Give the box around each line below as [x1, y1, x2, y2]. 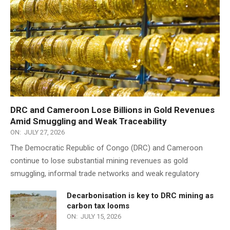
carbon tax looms [67, 201, 129, 211]
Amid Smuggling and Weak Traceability [10, 116, 167, 127]
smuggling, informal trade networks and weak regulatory [10, 169, 199, 179]
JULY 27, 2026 [24, 128, 65, 137]
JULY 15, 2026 [81, 213, 121, 221]
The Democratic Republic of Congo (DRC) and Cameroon [10, 143, 203, 153]
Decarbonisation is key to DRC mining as [67, 191, 214, 201]
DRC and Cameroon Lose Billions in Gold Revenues [10, 105, 215, 116]
